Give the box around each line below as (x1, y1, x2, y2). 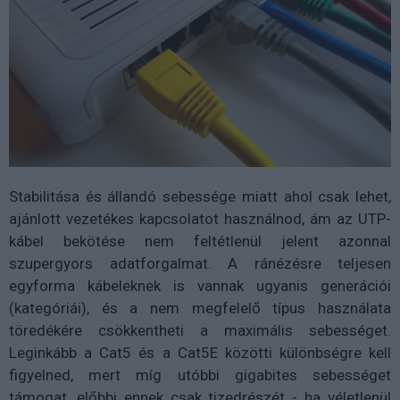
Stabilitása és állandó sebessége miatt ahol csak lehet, (9, 187, 391, 206)
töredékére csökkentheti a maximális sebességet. (9, 321, 391, 340)
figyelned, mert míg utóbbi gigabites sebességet (9, 366, 391, 385)
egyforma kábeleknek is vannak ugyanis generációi (9, 277, 391, 296)
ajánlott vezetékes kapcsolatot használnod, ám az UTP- (9, 210, 391, 229)
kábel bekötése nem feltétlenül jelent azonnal (9, 232, 391, 251)
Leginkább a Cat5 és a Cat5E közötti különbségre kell (9, 344, 391, 362)
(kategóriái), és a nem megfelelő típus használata (9, 299, 391, 318)
